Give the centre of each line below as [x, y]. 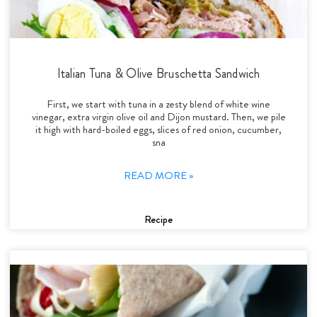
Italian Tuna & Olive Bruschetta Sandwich [158, 73]
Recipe [158, 219]
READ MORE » [158, 175]
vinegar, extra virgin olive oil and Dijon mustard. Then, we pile [158, 116]
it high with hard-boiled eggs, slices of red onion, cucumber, [158, 129]
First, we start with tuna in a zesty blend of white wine [158, 104]
